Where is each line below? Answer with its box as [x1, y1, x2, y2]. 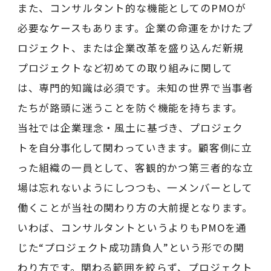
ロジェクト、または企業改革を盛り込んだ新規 [17, 40, 244, 55]
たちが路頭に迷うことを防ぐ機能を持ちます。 [17, 100, 243, 115]
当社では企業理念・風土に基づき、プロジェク [17, 120, 244, 135]
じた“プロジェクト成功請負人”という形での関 [17, 240, 245, 255]
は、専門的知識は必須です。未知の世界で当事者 [17, 80, 254, 95]
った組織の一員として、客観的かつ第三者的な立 [17, 160, 254, 175]
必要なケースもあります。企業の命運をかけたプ [17, 20, 253, 35]
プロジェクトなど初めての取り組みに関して [17, 60, 233, 75]
